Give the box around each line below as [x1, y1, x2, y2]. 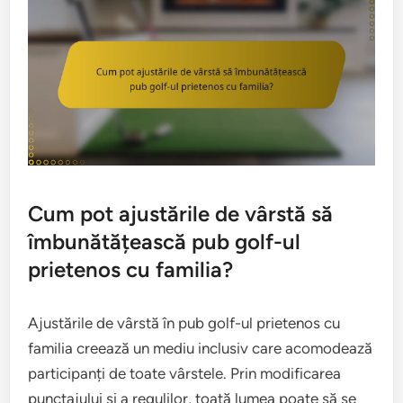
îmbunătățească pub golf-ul [28, 228, 301, 255]
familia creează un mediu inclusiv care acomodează [28, 339, 373, 358]
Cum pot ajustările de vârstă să [28, 201, 334, 228]
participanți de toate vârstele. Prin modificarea [28, 364, 342, 383]
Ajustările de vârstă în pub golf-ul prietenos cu [28, 314, 341, 333]
